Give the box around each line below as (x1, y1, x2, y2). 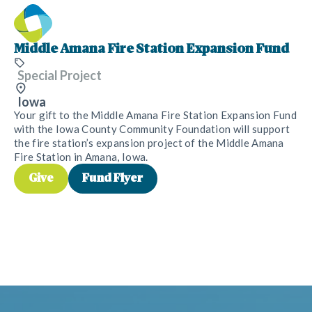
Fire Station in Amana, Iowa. (14, 150, 148, 163)
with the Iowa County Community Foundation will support (14, 122, 290, 135)
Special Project (17, 67, 102, 83)
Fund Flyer (82, 173, 143, 185)
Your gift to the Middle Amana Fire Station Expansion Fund (14, 108, 297, 121)
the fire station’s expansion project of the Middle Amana (14, 136, 284, 149)
